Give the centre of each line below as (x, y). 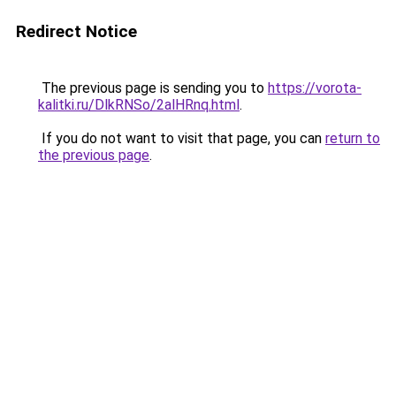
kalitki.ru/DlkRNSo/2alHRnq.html (139, 105)
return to (353, 138)
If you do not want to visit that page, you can (182, 138)
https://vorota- (315, 88)
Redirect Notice (76, 31)
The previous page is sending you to (153, 88)
